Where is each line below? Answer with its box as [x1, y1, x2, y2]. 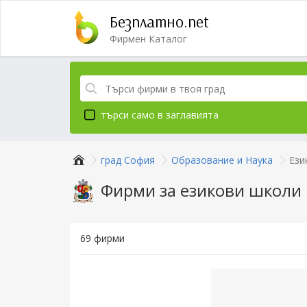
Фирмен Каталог [110, 32, 187, 45]
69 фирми [80, 232, 125, 245]
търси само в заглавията [101, 108, 219, 122]
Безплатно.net [110, 11, 209, 32]
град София [101, 153, 155, 167]
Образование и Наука [171, 153, 273, 167]
